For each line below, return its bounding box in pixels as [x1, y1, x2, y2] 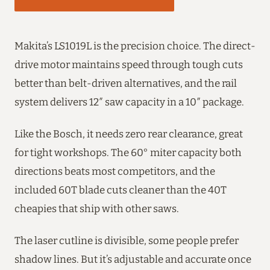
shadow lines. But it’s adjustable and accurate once [14, 253, 251, 265]
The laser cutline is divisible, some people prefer [14, 234, 239, 246]
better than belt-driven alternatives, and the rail [14, 77, 237, 89]
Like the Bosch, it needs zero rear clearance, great [14, 127, 243, 140]
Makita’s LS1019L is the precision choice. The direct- [14, 39, 256, 52]
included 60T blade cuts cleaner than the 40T [14, 183, 227, 196]
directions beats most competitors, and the [14, 165, 215, 177]
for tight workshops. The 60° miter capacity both [14, 146, 242, 159]
